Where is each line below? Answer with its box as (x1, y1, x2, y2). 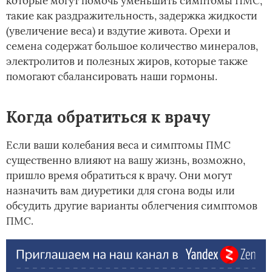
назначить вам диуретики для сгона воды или (6, 184, 235, 198)
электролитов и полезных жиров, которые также (6, 55, 248, 69)
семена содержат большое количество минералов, (6, 39, 258, 53)
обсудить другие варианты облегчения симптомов (6, 199, 257, 213)
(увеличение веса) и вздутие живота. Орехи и (6, 24, 231, 38)
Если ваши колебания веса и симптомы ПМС (6, 138, 231, 152)
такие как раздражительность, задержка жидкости (6, 9, 257, 23)
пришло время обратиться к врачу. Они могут (6, 169, 232, 183)
